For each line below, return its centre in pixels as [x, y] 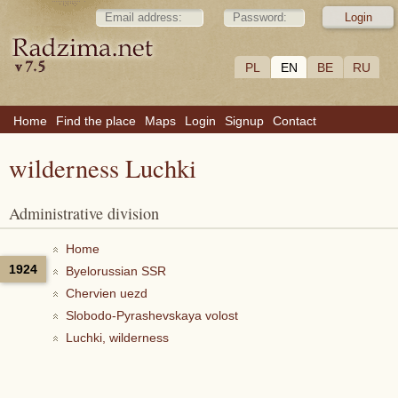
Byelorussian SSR [116, 271]
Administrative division [89, 213]
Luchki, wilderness [117, 338]
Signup [244, 121]
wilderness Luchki [103, 168]
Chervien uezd [107, 293]
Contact [295, 121]
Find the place [96, 121]
